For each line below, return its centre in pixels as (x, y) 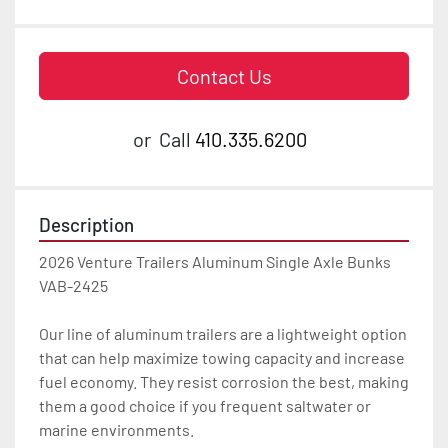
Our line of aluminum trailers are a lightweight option (223, 334)
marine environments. (116, 430)
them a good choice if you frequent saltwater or (205, 406)
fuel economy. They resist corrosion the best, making (224, 382)
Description (86, 225)
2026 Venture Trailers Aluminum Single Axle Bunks (215, 262)
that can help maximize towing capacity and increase (222, 358)
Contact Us (224, 76)
